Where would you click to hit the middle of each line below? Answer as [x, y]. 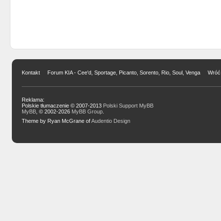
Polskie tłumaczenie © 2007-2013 [62, 106]
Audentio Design [110, 121]
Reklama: [33, 100]
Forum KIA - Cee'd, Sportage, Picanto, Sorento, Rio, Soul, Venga [124, 73]
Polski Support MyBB [128, 106]
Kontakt [31, 73]
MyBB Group [87, 111]
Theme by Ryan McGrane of [56, 121]
